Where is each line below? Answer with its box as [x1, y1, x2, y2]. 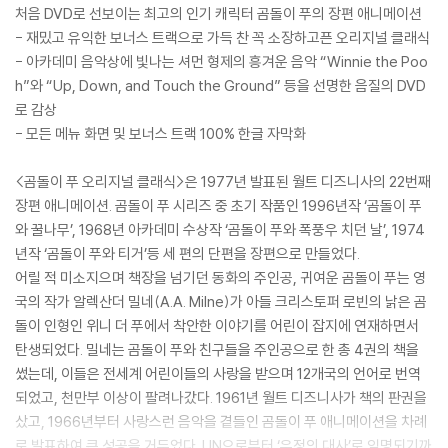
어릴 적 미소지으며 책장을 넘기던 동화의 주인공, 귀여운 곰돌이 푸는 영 [15, 268, 426, 287]
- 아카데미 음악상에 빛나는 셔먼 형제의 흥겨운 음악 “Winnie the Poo [15, 52, 428, 71]
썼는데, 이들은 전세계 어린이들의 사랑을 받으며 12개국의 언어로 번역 [15, 364, 421, 383]
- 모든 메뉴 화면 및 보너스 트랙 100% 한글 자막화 [15, 124, 306, 143]
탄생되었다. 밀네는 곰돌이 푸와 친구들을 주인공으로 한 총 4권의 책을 [15, 340, 419, 359]
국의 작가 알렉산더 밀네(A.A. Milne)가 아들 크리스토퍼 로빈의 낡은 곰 [15, 292, 427, 311]
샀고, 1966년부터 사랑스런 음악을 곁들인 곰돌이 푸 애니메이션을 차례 [15, 412, 427, 431]
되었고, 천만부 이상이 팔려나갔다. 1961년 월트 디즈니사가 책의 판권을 [15, 388, 427, 407]
